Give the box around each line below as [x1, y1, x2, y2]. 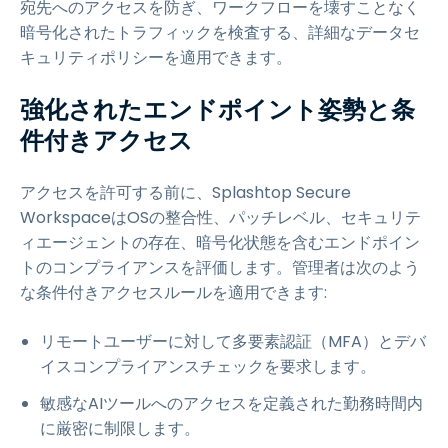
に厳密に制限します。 [40, 417, 200, 440]
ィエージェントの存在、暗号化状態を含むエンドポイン [20, 231, 420, 254]
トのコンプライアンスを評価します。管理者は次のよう [20, 256, 420, 279]
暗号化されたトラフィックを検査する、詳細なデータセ [20, 21, 420, 44]
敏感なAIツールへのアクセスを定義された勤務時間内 [40, 392, 423, 415]
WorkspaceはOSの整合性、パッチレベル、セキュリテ [20, 206, 421, 229]
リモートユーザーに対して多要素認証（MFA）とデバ [40, 330, 426, 353]
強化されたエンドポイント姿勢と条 [20, 93, 415, 126]
